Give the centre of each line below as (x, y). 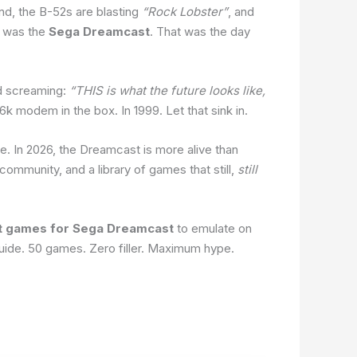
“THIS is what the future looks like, (167, 90)
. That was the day (200, 31)
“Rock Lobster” (185, 11)
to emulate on (213, 228)
